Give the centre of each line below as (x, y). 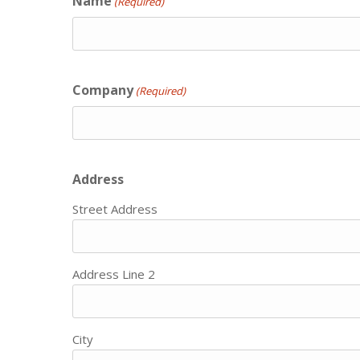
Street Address (115, 209)
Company (103, 90)
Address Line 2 (114, 274)
